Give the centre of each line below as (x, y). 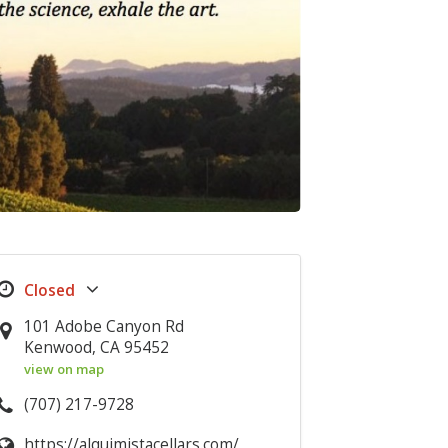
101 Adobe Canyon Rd (104, 326)
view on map (64, 369)
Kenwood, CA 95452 (97, 347)
